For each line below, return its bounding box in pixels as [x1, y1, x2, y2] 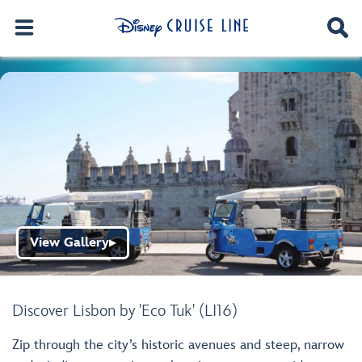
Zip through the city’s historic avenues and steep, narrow [12, 337, 344, 353]
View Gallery [30, 235, 109, 250]
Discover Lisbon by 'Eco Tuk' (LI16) [12, 301, 238, 321]
